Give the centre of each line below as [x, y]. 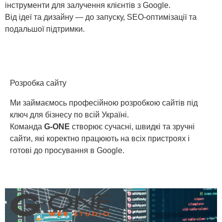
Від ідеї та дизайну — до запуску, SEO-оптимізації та [101, 17]
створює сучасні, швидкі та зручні [132, 126]
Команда [27, 126]
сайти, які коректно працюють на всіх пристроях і [100, 138]
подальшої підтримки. [45, 29]
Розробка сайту [38, 83]
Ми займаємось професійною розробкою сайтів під [104, 103]
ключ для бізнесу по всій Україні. [69, 114]
